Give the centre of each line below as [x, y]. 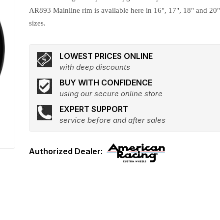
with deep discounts [95, 67]
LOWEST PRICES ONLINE [106, 56]
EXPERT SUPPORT [94, 109]
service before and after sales [113, 120]
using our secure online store [111, 94]
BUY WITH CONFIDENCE [106, 82]
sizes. [38, 23]
